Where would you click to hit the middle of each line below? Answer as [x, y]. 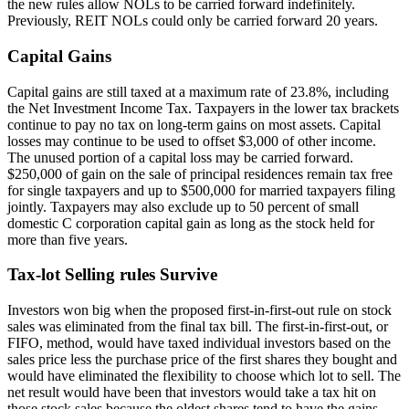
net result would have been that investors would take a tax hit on [192, 393]
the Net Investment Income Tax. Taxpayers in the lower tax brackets [203, 108]
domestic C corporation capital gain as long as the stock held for [191, 223]
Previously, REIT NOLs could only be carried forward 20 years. [193, 21]
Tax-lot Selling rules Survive [112, 275]
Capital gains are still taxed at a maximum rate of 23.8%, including [198, 91]
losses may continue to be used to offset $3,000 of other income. [192, 141]
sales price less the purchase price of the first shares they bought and [202, 360]
